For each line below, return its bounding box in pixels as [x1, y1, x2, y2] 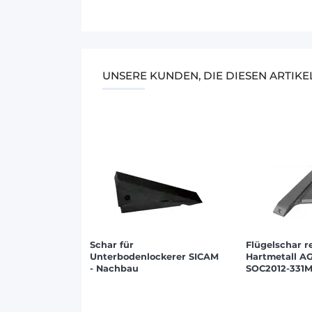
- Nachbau [90, 263, 139, 274]
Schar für [90, 240, 134, 251]
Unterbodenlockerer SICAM [90, 251, 219, 263]
